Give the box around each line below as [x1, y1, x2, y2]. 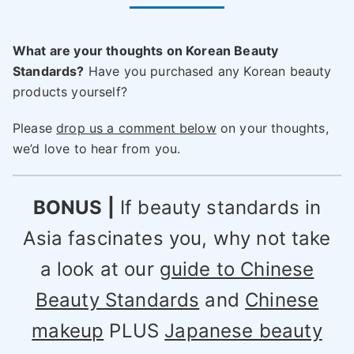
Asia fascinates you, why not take [23, 227, 331, 250]
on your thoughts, [216, 120, 329, 137]
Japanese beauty [164, 319, 322, 343]
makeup [32, 319, 104, 343]
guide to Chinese [159, 258, 314, 281]
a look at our [40, 258, 160, 281]
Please [13, 120, 57, 137]
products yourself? [13, 84, 127, 100]
